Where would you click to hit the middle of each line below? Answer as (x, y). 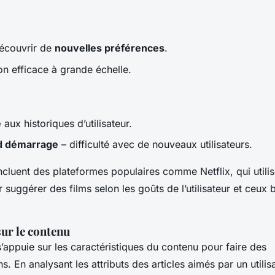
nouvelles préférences (110, 48)
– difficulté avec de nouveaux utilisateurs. (155, 145)
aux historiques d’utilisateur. (67, 123)
